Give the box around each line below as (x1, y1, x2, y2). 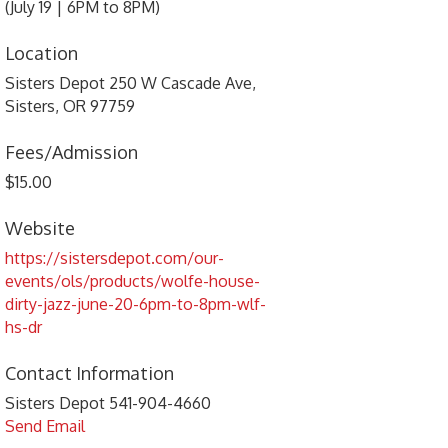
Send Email (5, 416, 86, 437)
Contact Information (5, 362, 175, 385)
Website (5, 217, 76, 240)
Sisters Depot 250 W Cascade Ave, (5, 73, 257, 94)
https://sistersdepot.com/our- (5, 248, 225, 269)
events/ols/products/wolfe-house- (5, 271, 261, 292)
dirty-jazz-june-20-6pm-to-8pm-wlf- (5, 294, 267, 315)
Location (5, 42, 79, 65)
